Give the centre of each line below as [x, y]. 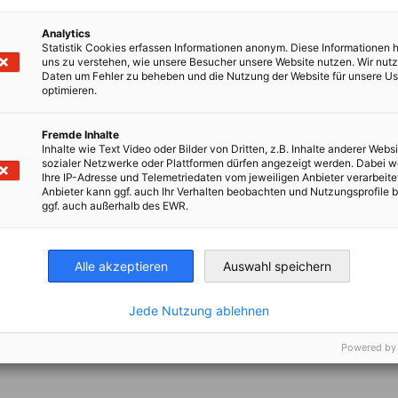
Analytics [66, 33]
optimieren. [69, 90]
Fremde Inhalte [80, 134]
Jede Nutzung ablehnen [199, 310]
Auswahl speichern [277, 266]
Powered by [369, 347]
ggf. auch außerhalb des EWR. [115, 205]
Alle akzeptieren [121, 266]
